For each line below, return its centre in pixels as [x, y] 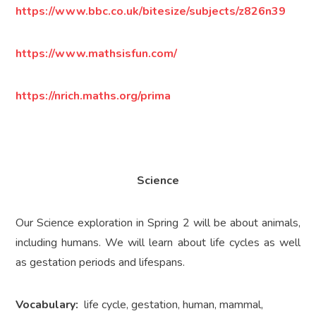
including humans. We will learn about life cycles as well [158, 243]
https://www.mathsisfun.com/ [97, 54]
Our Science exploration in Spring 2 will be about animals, [158, 223]
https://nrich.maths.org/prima [93, 96]
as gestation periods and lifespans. [101, 263]
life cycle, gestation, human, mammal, [171, 305]
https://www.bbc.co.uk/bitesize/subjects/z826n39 [151, 12]
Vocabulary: [47, 305]
